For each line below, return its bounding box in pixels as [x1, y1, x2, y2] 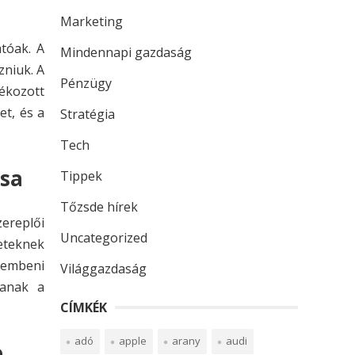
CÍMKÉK [60, 299, 107, 316]
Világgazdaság [60, 260, 147, 277]
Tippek [60, 167, 102, 185]
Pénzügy [60, 74, 112, 92]
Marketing [60, 13, 123, 30]
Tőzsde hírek [60, 198, 138, 216]
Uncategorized [60, 229, 147, 246]
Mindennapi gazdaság [60, 44, 192, 61]
